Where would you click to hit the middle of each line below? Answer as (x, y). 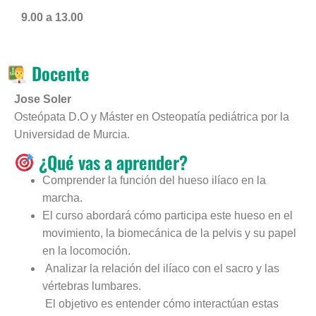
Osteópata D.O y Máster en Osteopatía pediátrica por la (152, 116)
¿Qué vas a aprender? (111, 162)
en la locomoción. (86, 251)
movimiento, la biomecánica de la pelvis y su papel (169, 233)
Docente (58, 73)
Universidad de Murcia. (72, 134)
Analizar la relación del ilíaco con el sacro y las (161, 269)
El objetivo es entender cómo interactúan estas (160, 304)
